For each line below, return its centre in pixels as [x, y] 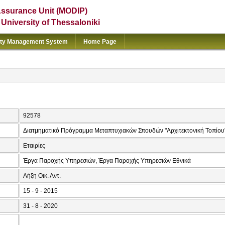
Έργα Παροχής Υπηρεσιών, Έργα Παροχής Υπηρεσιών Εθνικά [107, 161]
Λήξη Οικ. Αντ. [42, 176]
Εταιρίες [34, 146]
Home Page [100, 42]
